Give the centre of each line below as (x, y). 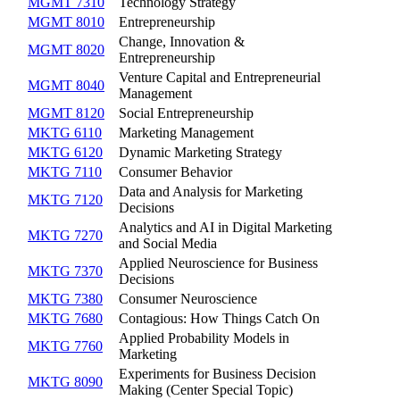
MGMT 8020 (66, 49)
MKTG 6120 (65, 152)
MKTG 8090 (65, 381)
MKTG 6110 (65, 132)
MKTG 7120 (65, 199)
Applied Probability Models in (204, 337)
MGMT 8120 (66, 112)
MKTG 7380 (65, 298)
